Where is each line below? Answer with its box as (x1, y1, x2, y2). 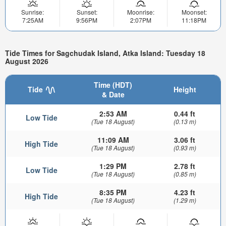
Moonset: (181, 8, 207, 17)
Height (173, 84, 196, 94)
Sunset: (76, 8, 97, 17)
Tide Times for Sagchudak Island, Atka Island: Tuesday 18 (5, 48, 205, 59)
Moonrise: (127, 8, 154, 17)
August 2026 (5, 56, 48, 67)
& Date (101, 89, 125, 99)
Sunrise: (21, 8, 44, 17)
